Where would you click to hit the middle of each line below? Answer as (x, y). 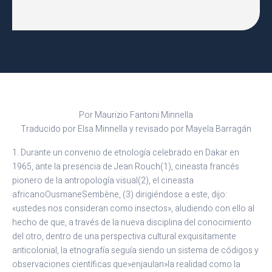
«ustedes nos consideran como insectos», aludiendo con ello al (133, 209)
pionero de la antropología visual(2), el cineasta (103, 181)
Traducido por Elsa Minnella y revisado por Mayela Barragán (136, 129)
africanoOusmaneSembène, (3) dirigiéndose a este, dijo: (120, 195)
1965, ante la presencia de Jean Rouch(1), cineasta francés (126, 167)
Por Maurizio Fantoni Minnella (136, 115)
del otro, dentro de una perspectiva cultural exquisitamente (124, 237)
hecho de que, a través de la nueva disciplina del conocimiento (132, 223)
